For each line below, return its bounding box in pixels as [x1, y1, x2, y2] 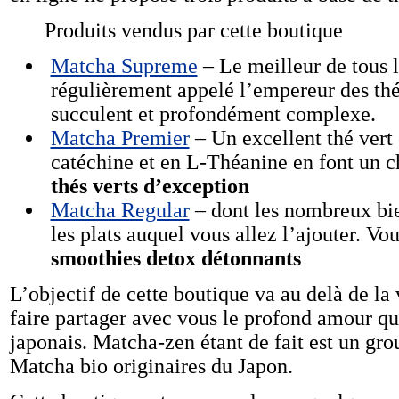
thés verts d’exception [50, 175, 249, 198]
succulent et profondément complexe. [50, 102, 376, 126]
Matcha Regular [50, 199, 190, 222]
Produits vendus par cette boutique [45, 19, 343, 42]
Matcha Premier [50, 126, 190, 150]
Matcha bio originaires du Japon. [10, 354, 293, 378]
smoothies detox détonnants [50, 247, 301, 270]
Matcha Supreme [50, 54, 198, 77]
